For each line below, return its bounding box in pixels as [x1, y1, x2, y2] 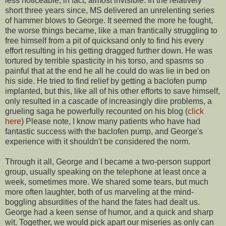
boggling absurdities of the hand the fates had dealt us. [5, 197, 200, 206]
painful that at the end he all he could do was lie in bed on [5, 66, 210, 75]
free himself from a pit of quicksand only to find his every [5, 36, 204, 45]
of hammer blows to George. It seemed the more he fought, [5, 16, 213, 25]
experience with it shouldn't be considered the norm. [5, 137, 190, 146]
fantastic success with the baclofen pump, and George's [5, 127, 203, 136]
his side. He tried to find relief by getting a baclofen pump [5, 76, 207, 85]
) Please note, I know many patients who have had [21, 117, 200, 126]
